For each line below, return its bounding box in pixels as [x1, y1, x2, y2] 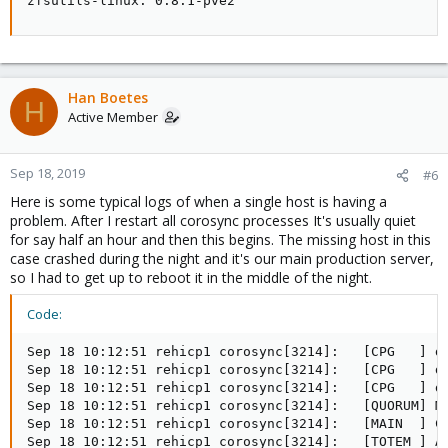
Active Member [68, 108, 158, 126]
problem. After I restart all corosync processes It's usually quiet [10, 211, 416, 230]
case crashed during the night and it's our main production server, [10, 249, 434, 268]
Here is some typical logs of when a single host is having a [10, 192, 387, 211]
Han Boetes [68, 88, 148, 107]
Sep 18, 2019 [10, 164, 85, 182]
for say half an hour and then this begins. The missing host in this [10, 230, 431, 249]
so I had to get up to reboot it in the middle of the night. [10, 268, 372, 287]
